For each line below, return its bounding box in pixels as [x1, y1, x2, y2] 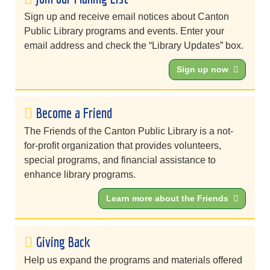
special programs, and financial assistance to [24, 155, 216, 166]
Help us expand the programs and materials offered [24, 255, 242, 266]
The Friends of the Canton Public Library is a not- [24, 126, 233, 137]
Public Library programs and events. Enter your [24, 26, 224, 37]
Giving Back [36, 233, 90, 251]
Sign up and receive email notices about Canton [24, 11, 229, 22]
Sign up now [177, 64, 229, 75]
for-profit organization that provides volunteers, [24, 140, 221, 151]
